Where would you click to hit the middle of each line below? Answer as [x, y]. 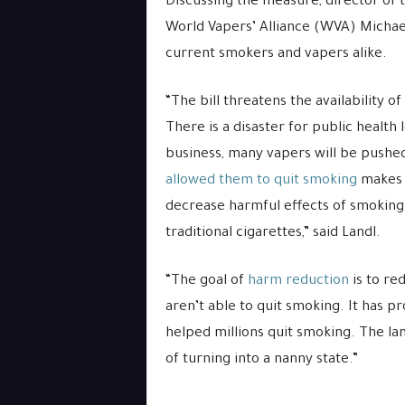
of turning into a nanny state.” [261, 360]
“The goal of [206, 282]
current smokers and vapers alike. [276, 55]
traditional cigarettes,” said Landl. [273, 234]
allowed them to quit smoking [261, 181]
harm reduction [298, 282]
